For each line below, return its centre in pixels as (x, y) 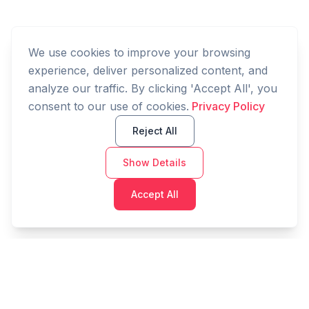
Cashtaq (78, 286)
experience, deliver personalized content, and (148, 70)
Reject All (154, 131)
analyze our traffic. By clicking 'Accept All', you (153, 88)
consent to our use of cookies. (109, 106)
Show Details (154, 162)
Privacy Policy (228, 106)
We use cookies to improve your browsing (139, 52)
